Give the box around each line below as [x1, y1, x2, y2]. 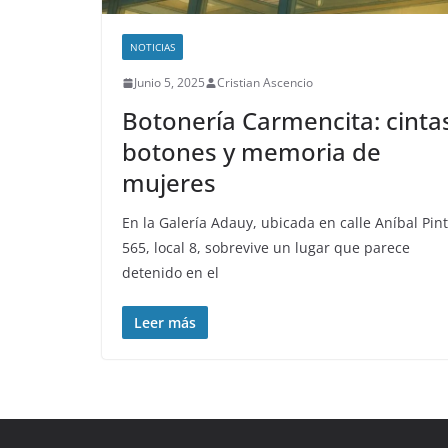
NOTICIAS [130, 40, 175, 55]
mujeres [122, 166, 216, 200]
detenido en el [122, 263, 219, 283]
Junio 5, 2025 [134, 74, 205, 92]
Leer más [134, 313, 196, 333]
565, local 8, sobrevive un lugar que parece [122, 238, 410, 258]
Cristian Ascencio [217, 74, 313, 92]
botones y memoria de [122, 135, 381, 169]
